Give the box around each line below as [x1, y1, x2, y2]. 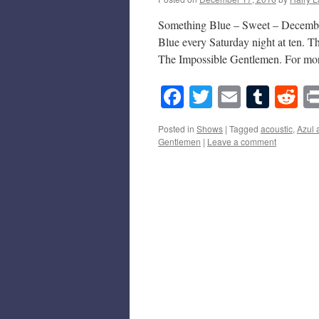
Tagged [229, 122, 258, 135]
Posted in [158, 122, 194, 135]
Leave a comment [207, 135, 276, 147]
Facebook [184, 80, 271, 112]
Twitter [212, 80, 278, 112]
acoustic [261, 122, 293, 135]
